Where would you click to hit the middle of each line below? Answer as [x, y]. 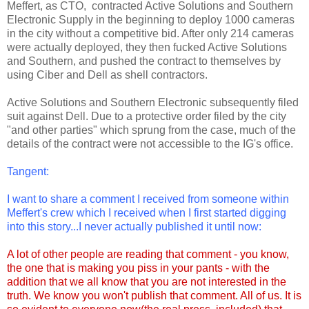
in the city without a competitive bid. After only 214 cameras [150, 33]
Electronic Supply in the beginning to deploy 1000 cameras [151, 19]
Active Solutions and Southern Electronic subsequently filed [153, 102]
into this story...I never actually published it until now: [134, 226]
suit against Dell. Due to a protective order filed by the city [147, 116]
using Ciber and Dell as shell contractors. [107, 74]
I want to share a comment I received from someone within [148, 199]
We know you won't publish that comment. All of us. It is [168, 295]
